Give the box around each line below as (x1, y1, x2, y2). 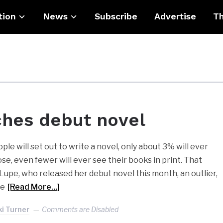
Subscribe (94, 10, 137, 21)
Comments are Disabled (42, 205, 119, 214)
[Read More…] (7, 182, 60, 192)
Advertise (154, 10, 196, 21)
